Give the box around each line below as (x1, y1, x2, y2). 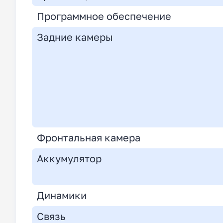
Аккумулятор (37, 153, 102, 165)
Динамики (37, 190, 87, 202)
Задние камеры (37, 31, 113, 43)
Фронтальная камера (37, 132, 140, 144)
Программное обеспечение (37, 10, 171, 22)
